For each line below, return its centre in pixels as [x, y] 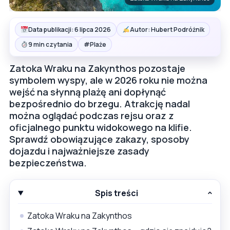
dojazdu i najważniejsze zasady [79, 151]
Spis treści [117, 193]
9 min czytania [50, 45]
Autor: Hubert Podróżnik [167, 30]
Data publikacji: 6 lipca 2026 [69, 30]
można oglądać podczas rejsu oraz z [92, 116]
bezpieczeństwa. [48, 163]
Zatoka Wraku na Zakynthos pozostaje [97, 69]
